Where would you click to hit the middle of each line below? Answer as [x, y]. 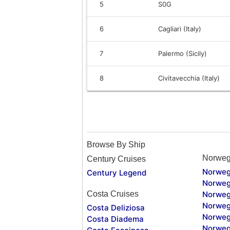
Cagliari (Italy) [180, 28]
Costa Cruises [113, 194]
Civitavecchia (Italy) [189, 78]
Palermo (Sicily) [183, 53]
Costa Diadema [115, 219]
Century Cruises [116, 159]
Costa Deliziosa [116, 207]
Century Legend [117, 172]
